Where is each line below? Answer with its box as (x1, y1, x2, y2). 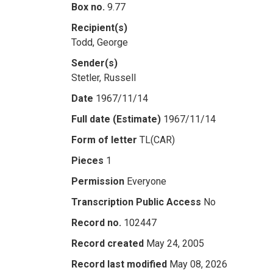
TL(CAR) (140, 134, 175, 146)
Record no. (71, 217, 121, 229)
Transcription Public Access (71, 196, 201, 208)
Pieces (71, 155, 104, 166)
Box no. (71, 1, 105, 13)
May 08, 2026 (169, 258, 227, 270)
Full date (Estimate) (71, 113, 161, 125)
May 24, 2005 (146, 238, 204, 249)
